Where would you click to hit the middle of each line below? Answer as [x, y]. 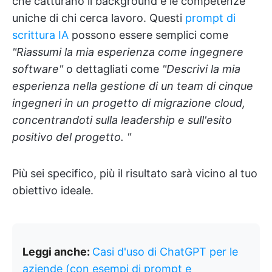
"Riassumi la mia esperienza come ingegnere [128, 52]
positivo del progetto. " [72, 137]
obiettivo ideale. [53, 190]
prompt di [210, 18]
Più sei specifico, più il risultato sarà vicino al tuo [135, 173]
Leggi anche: [57, 252]
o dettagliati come [113, 69]
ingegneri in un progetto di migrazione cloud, [129, 103]
